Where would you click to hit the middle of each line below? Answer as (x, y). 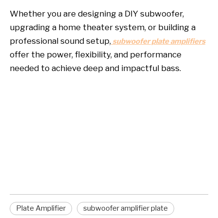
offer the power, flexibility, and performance (96, 55)
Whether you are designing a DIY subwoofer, (97, 14)
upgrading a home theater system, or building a (103, 27)
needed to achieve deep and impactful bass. (95, 68)
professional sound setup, (60, 41)
